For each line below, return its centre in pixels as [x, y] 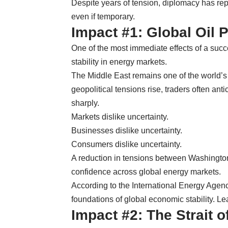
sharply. [85, 103]
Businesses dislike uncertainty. [127, 130]
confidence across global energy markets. [146, 172]
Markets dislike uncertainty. [120, 117]
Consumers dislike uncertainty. [126, 144]
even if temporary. [103, 16]
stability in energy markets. [119, 62]
